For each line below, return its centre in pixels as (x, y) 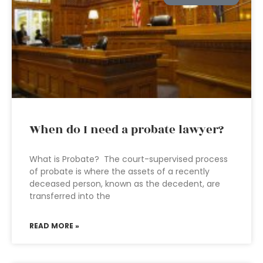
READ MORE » (54, 226)
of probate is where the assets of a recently (119, 171)
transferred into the (70, 196)
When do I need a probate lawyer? (127, 130)
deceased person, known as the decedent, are (125, 184)
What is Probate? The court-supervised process (129, 159)
